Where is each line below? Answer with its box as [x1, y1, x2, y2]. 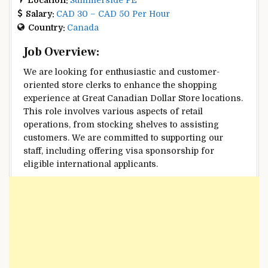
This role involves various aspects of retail [23, 106, 203, 116]
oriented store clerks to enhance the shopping [23, 80, 217, 90]
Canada [67, 22, 99, 32]
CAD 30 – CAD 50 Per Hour [56, 8, 170, 19]
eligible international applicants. [23, 159, 158, 169]
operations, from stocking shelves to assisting [23, 119, 219, 129]
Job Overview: [23, 44, 99, 60]
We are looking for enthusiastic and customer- [23, 66, 220, 77]
